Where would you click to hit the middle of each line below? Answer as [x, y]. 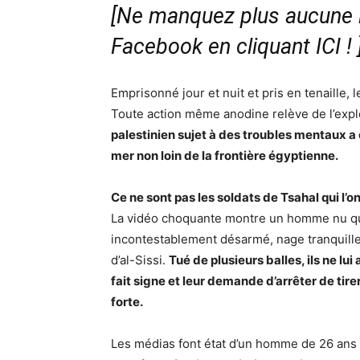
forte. [127, 302]
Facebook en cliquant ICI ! [231, 47]
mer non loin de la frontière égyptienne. [225, 156]
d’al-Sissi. [140, 260]
